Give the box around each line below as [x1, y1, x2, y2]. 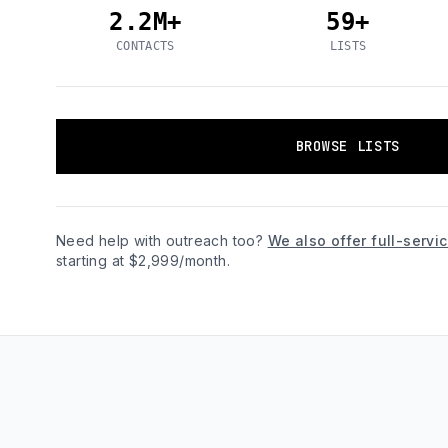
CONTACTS [116, 39, 175, 53]
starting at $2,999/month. [56, 252, 230, 269]
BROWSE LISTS [295, 137, 401, 155]
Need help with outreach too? [56, 232, 268, 249]
